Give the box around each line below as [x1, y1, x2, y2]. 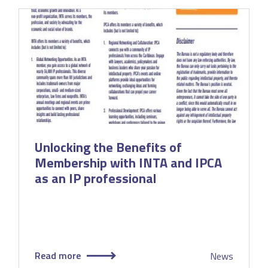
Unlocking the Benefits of [34, 137, 182, 158]
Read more [34, 248, 81, 263]
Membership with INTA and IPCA [34, 153, 222, 173]
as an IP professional [34, 168, 156, 189]
